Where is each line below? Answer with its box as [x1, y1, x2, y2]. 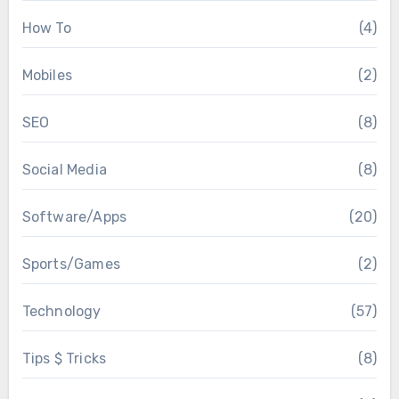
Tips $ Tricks [21, 349, 107, 367]
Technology [21, 302, 102, 320]
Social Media [21, 160, 107, 178]
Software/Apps [21, 208, 127, 225]
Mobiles [21, 66, 72, 84]
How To [21, 19, 71, 37]
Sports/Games [21, 255, 120, 273]
